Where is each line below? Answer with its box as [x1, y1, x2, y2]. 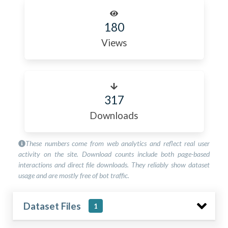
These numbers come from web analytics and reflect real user [25, 138, 210, 148]
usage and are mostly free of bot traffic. [18, 170, 130, 180]
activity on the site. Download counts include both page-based [18, 149, 210, 158]
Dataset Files [23, 199, 81, 212]
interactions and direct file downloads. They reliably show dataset [18, 160, 210, 169]
